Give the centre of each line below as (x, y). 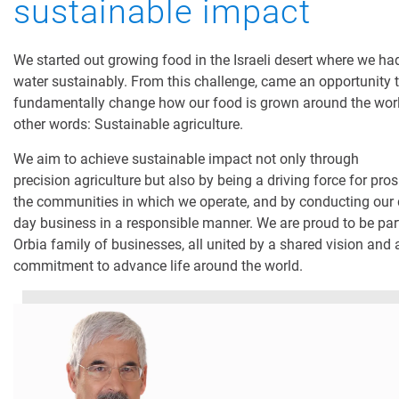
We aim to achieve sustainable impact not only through (186, 159)
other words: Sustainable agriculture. (130, 125)
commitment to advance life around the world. (158, 266)
